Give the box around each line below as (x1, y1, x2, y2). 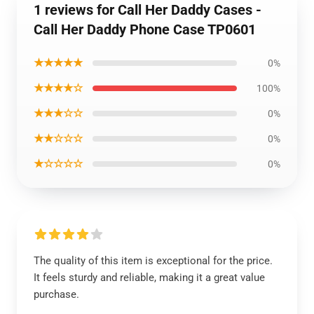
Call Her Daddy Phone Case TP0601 (34, 21, 256, 38)
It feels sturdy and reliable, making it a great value (34, 271, 265, 284)
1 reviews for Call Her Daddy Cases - (34, 1, 261, 18)
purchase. (34, 288, 79, 301)
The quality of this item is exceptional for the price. (34, 254, 273, 267)
